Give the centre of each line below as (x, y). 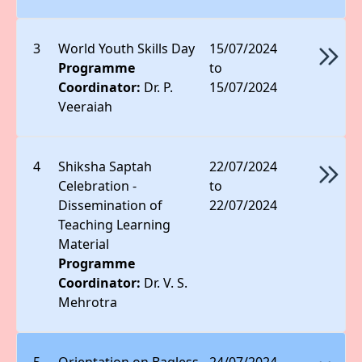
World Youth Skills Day (127, 48)
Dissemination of (111, 205)
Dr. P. (159, 87)
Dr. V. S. (166, 282)
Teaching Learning (115, 224)
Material (84, 244)
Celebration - (98, 185)
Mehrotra (88, 302)
